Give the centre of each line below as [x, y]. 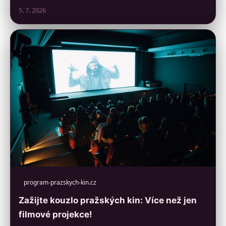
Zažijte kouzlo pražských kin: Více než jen [108, 201]
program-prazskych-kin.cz [60, 183]
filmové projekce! [55, 215]
